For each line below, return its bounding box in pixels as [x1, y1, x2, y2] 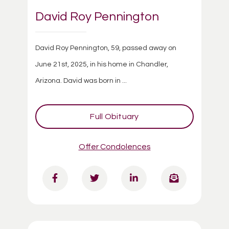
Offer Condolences [78, 142, 151, 151]
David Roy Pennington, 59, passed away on [35, 44, 176, 52]
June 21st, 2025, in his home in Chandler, [35, 60, 168, 68]
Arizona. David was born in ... [35, 77, 127, 84]
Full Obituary [90, 112, 139, 121]
